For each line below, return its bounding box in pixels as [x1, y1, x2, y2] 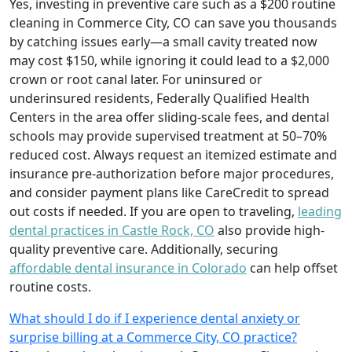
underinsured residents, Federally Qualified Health [9, 89, 310, 107]
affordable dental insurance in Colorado [9, 258, 247, 277]
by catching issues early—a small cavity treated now [9, 32, 317, 50]
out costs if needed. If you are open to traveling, [9, 202, 298, 220]
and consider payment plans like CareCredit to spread [9, 183, 329, 201]
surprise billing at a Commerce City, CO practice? [9, 328, 297, 346]
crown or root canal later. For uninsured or [9, 70, 262, 88]
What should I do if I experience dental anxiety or [9, 309, 300, 327]
